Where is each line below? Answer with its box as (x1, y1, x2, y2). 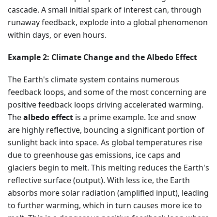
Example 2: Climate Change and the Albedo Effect (8, 52, 197, 63)
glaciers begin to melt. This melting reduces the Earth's (8, 162, 209, 173)
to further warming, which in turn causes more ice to (8, 200, 202, 211)
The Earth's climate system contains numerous (8, 74, 179, 85)
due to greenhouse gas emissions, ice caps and (8, 150, 181, 161)
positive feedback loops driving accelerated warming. (8, 99, 203, 110)
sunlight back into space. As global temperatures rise (8, 137, 202, 148)
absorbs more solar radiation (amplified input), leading (8, 187, 209, 199)
